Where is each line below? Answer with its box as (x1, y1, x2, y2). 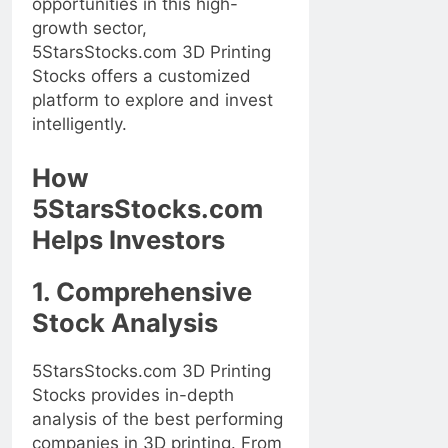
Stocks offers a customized (32, 66, 251, 87)
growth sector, (32, 18, 147, 39)
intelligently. (32, 114, 127, 135)
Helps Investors (32, 223, 225, 255)
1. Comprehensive (32, 275, 252, 307)
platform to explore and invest (32, 90, 273, 111)
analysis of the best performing (32, 408, 283, 429)
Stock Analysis (32, 306, 218, 338)
